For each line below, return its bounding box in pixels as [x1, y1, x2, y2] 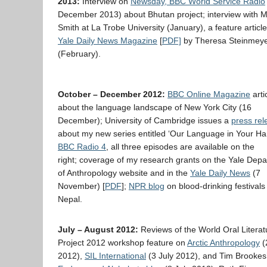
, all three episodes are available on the [106, 142, 254, 151]
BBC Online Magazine [167, 89, 250, 99]
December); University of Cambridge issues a [58, 116, 231, 125]
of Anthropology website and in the [58, 168, 190, 178]
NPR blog [129, 181, 164, 191]
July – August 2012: [58, 225, 138, 234]
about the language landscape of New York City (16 [58, 103, 252, 112]
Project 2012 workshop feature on [58, 238, 187, 247]
